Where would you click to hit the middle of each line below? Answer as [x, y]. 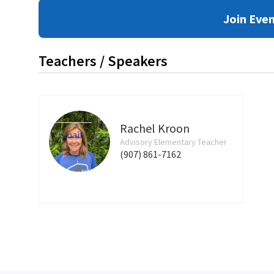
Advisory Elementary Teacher [173, 142]
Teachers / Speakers [103, 61]
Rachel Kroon [154, 128]
